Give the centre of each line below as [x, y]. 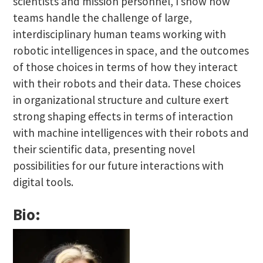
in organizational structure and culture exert [121, 100]
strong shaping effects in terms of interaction [123, 116]
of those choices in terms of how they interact [125, 67]
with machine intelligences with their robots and [131, 132]
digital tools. [43, 182]
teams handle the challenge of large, [102, 17]
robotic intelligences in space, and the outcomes [131, 50]
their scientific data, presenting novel [104, 149]
